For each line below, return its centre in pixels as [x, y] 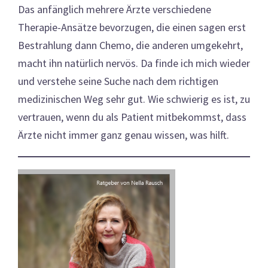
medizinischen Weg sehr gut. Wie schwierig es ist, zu [134, 99]
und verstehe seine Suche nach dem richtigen [118, 81]
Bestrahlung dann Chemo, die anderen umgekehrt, [130, 45]
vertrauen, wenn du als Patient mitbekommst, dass [132, 117]
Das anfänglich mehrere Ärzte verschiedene [115, 9]
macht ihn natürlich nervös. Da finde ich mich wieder [134, 63]
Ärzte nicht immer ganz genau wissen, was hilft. [124, 135]
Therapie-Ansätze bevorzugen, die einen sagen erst [132, 27]
